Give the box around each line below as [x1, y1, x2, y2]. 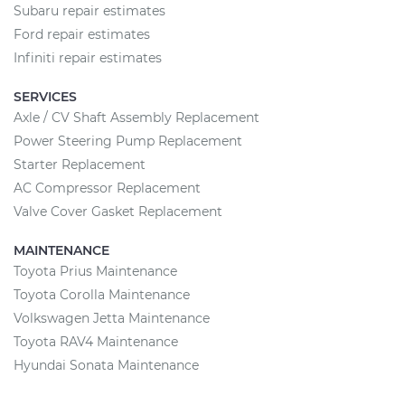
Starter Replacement [14, 156, 146, 173]
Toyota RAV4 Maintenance [14, 334, 178, 350]
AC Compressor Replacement [14, 180, 201, 196]
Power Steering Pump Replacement [14, 133, 242, 149]
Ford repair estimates [14, 26, 150, 42]
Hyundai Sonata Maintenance [14, 357, 199, 373]
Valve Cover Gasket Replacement [14, 203, 222, 220]
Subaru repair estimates [14, 3, 165, 19]
